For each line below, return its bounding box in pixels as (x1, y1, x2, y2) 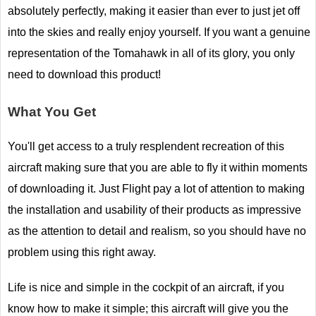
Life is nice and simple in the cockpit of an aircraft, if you (8, 281, 284, 293)
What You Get (8, 104, 96, 119)
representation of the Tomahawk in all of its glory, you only (8, 47, 295, 59)
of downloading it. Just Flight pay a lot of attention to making (8, 182, 305, 195)
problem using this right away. (8, 245, 156, 258)
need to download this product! (8, 68, 161, 80)
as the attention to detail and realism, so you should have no (8, 224, 306, 237)
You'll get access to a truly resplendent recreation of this (8, 140, 284, 152)
